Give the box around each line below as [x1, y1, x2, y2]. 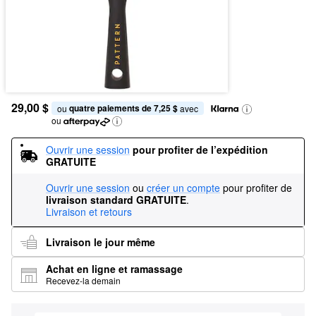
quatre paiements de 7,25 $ [69, 102, 178, 114]
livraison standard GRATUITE [46, 193, 186, 207]
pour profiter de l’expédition [133, 142, 268, 157]
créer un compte [147, 181, 220, 195]
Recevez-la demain [46, 274, 121, 286]
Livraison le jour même [46, 234, 155, 249]
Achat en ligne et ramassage [46, 262, 183, 276]
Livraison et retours [46, 205, 132, 219]
